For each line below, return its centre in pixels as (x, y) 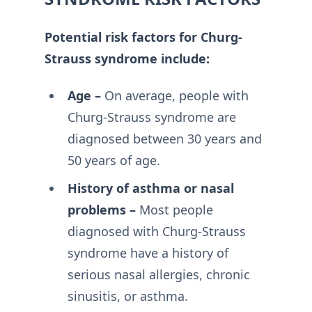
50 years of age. (114, 160)
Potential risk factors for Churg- (143, 37)
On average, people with (174, 95)
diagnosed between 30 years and (164, 139)
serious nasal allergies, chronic (158, 274)
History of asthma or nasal (150, 188)
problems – (101, 210)
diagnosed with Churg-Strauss (156, 231)
